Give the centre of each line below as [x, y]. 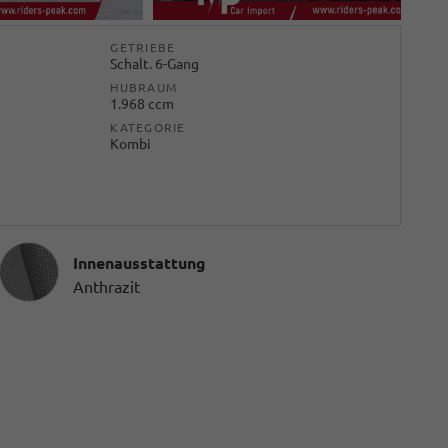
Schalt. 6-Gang [155, 64]
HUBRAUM [143, 87]
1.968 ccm [142, 104]
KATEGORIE [148, 127]
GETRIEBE [143, 47]
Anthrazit [106, 287]
